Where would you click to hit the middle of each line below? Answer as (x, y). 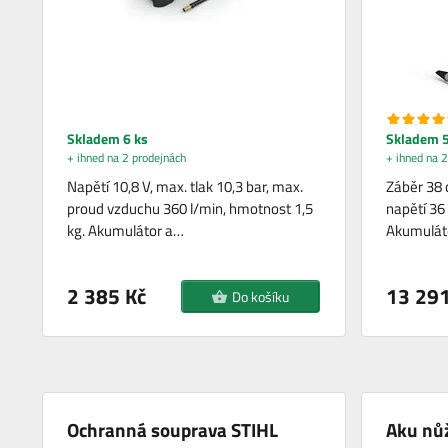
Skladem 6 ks (108, 139)
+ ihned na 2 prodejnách (127, 158)
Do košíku (261, 297)
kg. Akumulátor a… (126, 231)
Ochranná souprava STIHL (173, 430)
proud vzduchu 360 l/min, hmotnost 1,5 (190, 209)
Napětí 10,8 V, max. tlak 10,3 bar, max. (185, 187)
